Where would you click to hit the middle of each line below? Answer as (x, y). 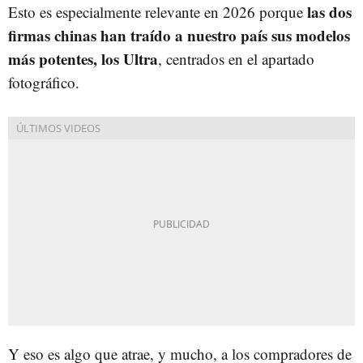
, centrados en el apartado (236, 58)
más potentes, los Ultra (83, 58)
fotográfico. (44, 82)
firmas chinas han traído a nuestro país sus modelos (179, 35)
